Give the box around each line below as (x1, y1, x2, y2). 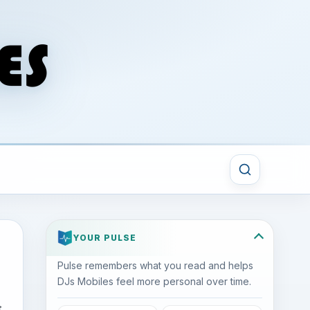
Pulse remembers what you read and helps (57, 259, 253, 271)
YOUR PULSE (73, 232, 136, 243)
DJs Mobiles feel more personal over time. (57, 275, 251, 287)
